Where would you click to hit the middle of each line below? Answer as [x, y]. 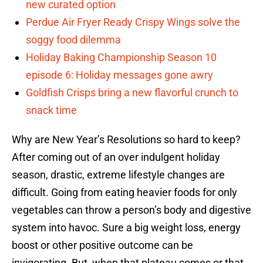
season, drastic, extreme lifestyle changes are [118, 175]
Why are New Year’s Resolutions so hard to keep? [126, 140]
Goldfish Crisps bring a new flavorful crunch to [132, 93]
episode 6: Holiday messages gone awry [119, 75]
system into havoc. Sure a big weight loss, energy [126, 228]
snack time [51, 110]
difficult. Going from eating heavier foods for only [124, 193]
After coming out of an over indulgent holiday [116, 157]
